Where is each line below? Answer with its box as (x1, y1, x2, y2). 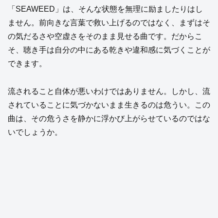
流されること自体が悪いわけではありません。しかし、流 (8, 87, 210, 95)
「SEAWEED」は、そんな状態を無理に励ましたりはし (8, 4, 203, 13)
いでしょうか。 (8, 127, 62, 136)
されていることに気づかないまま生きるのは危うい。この (8, 100, 210, 109)
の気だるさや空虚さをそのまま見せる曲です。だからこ (8, 32, 202, 40)
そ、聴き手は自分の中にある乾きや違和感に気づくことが (8, 45, 210, 54)
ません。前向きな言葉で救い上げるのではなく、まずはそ (8, 18, 210, 27)
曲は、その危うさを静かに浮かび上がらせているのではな (8, 114, 210, 123)
